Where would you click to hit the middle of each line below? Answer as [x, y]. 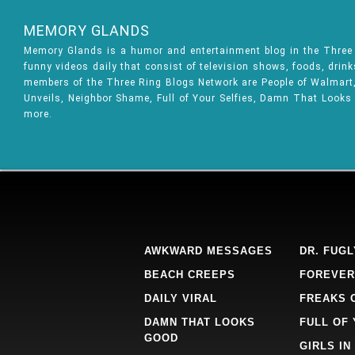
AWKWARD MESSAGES [208, 251]
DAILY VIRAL [181, 298]
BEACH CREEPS [190, 275]
